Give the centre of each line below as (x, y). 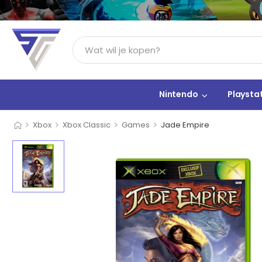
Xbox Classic (86, 125)
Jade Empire (185, 125)
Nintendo (178, 94)
